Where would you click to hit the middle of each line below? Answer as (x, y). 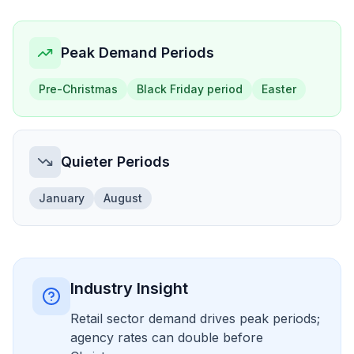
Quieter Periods (115, 162)
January (62, 198)
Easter (279, 89)
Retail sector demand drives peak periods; (195, 318)
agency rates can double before (167, 337)
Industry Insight (129, 288)
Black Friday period (190, 89)
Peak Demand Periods (137, 53)
